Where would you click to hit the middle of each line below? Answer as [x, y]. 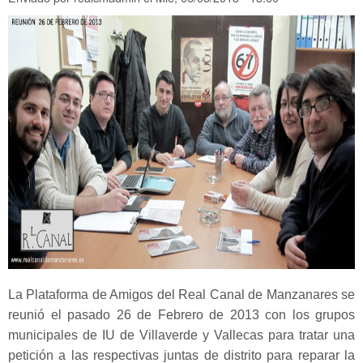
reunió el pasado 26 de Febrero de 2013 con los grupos [181, 314]
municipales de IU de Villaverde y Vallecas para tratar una [181, 335]
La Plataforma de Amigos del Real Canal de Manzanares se [181, 294]
